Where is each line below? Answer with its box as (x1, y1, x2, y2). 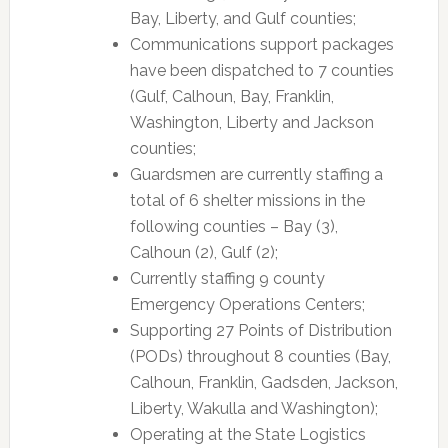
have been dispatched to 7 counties (129, 61, 394, 80)
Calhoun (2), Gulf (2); (129, 243, 278, 262)
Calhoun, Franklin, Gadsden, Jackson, (129, 373, 398, 392)
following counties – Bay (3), (129, 217, 338, 236)
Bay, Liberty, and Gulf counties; (129, 9, 356, 28)
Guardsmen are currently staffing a (129, 165, 383, 184)
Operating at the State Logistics (129, 425, 366, 444)
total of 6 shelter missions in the (129, 191, 365, 210)
